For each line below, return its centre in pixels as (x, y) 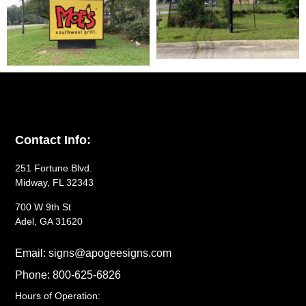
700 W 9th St (43, 207)
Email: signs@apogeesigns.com (94, 253)
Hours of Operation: (58, 296)
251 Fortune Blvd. (54, 168)
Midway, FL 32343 (55, 183)
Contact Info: (53, 140)
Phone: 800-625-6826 (68, 275)
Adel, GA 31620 (49, 221)
